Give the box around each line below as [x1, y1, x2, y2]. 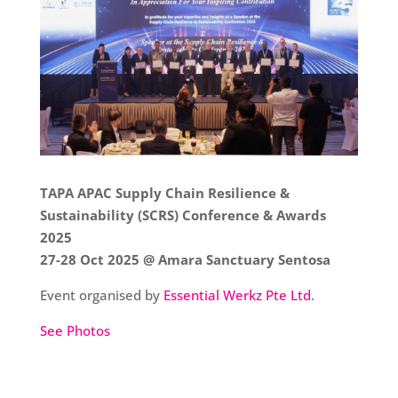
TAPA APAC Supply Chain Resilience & [39, 183, 290, 202]
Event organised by [39, 285, 163, 304]
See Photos [39, 321, 110, 339]
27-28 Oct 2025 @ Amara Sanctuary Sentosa [39, 250, 330, 268]
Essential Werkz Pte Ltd [163, 285, 311, 304]
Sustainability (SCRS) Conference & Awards [39, 205, 326, 224]
